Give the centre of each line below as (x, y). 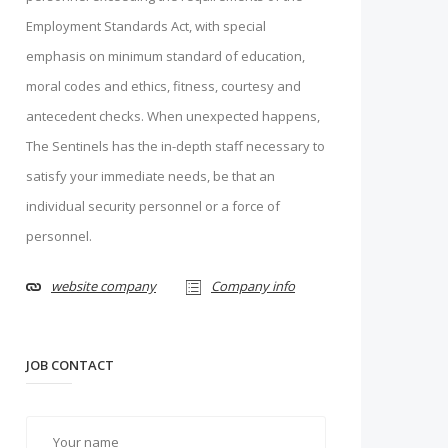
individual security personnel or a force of (153, 206)
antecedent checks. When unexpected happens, (173, 116)
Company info (253, 286)
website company (103, 286)
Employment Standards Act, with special (146, 26)
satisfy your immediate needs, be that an (150, 176)
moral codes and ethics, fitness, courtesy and (163, 86)
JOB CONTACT (70, 365)
